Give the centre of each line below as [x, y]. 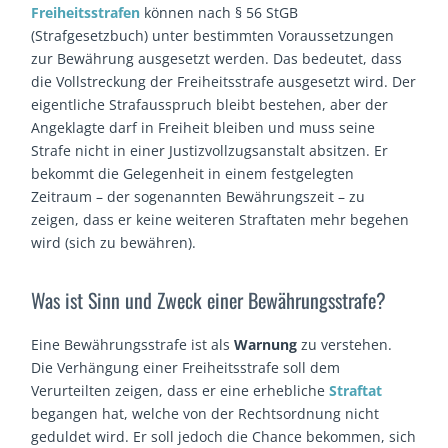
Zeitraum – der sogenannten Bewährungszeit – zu [198, 196]
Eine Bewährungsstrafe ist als [133, 344]
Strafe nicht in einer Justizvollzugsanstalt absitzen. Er [210, 150]
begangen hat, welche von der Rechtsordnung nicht [205, 413]
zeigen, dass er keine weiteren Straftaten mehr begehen [220, 219]
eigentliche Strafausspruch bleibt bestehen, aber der [210, 104]
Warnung [266, 344]
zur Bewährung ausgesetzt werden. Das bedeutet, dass [217, 58]
